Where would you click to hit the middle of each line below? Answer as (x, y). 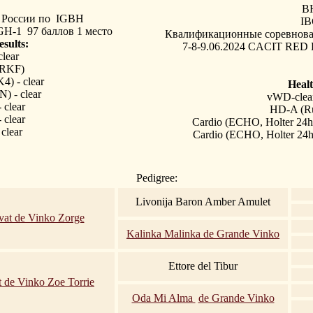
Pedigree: (156, 177)
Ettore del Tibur (203, 265)
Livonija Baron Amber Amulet (203, 201)
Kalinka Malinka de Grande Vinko (203, 233)
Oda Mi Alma (163, 298)
